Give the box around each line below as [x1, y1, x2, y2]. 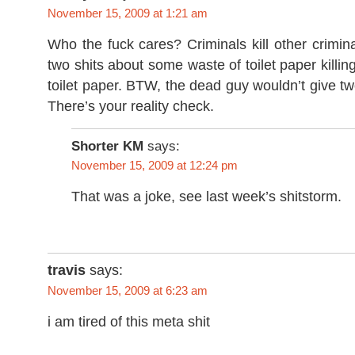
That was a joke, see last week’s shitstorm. [71, 189, 342, 205]
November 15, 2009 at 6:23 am [48, 284, 208, 298]
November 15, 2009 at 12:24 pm [71, 158, 238, 173]
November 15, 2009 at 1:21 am [48, 6, 208, 21]
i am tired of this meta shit [48, 314, 210, 330]
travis [48, 262, 86, 279]
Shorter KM [71, 138, 143, 155]
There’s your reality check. [48, 98, 214, 115]
